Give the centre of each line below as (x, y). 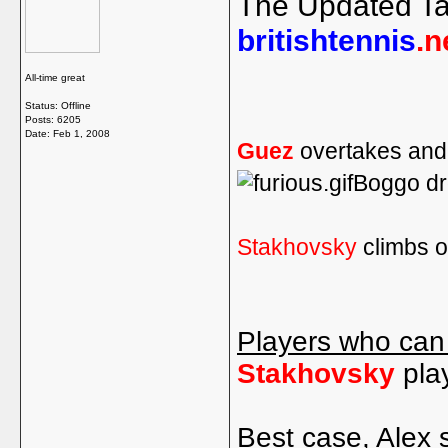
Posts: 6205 (53, 119)
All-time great (55, 77)
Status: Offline (58, 105)
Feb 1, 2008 (81, 133)
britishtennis (326, 40)
